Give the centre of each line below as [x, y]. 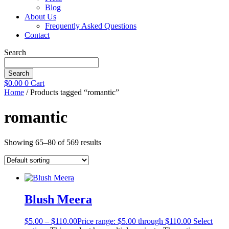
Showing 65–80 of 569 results [53, 142]
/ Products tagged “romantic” [72, 92]
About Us [40, 17]
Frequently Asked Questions [91, 26]
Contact [37, 35]
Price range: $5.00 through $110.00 [134, 221]
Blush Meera [58, 199]
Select [203, 221]
